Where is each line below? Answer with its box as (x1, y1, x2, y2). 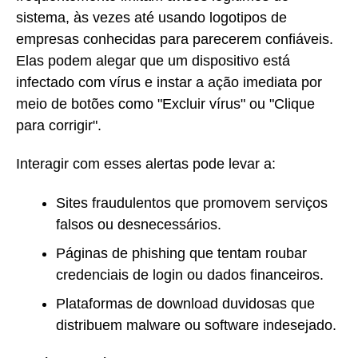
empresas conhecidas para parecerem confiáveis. (16, 30, 333, 47)
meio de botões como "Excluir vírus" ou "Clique (16, 95, 315, 112)
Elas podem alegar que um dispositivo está (16, 52, 290, 69)
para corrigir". (16, 117, 101, 133)
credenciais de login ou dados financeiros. (56, 266, 324, 283)
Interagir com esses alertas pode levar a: (16, 156, 276, 173)
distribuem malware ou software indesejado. (56, 316, 336, 333)
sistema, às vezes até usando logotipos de (16, 9, 287, 26)
